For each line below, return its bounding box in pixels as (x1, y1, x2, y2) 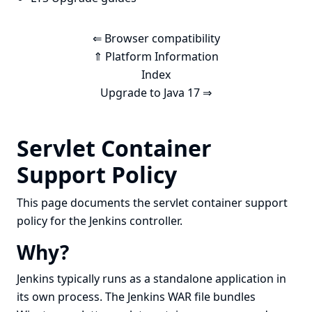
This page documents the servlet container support (17, 195, 288, 210)
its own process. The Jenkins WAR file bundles (17, 289, 256, 304)
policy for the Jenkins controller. (17, 213, 182, 228)
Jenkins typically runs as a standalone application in (17, 271, 286, 286)
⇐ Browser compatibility (92, 31, 220, 46)
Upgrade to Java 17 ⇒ (100, 85, 212, 100)
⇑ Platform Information (93, 49, 219, 64)
